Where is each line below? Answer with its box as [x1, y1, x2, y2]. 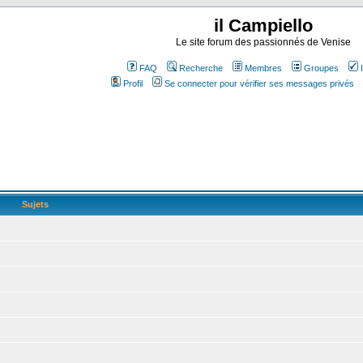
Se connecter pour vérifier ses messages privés [164, 79, 354, 88]
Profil [122, 79, 143, 88]
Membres [245, 63, 282, 73]
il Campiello [213, 15, 313, 36]
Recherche [179, 63, 223, 73]
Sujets [19, 199, 51, 209]
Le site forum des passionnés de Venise [175, 36, 351, 48]
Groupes [304, 63, 339, 73]
